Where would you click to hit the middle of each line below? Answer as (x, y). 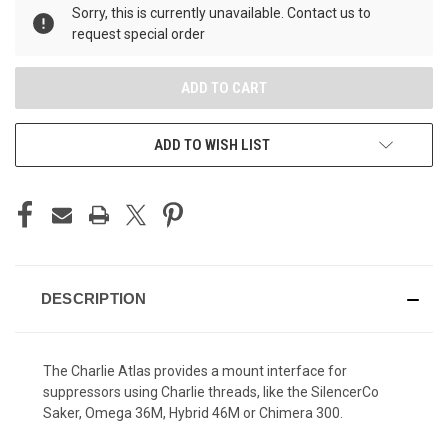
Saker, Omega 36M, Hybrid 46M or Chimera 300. (193, 413)
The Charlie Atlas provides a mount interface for (195, 371)
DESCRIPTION (93, 299)
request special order (138, 34)
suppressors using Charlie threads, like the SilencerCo (211, 392)
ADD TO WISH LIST (212, 145)
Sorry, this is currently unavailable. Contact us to (221, 13)
